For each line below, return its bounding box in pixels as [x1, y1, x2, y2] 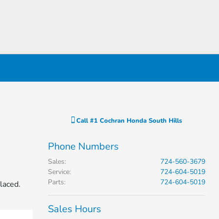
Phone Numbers [47, 140, 119, 153]
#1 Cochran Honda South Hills [89, 116, 182, 125]
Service [47, 167, 69, 176]
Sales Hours [47, 202, 101, 216]
